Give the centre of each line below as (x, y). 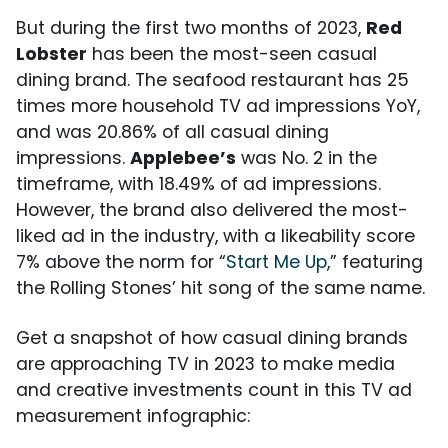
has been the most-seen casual (232, 54)
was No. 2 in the (306, 158)
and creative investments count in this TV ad (214, 390)
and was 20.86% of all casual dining (172, 132)
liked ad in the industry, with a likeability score (215, 236)
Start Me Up (276, 262)
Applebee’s (183, 158)
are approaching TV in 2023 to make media (205, 364)
